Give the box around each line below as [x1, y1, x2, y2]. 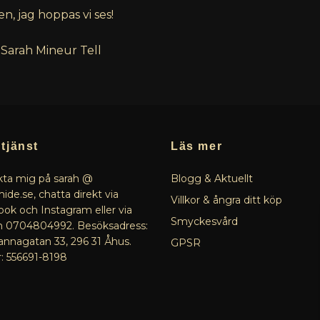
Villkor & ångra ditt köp [171, 193, 282, 206]
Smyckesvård [171, 214, 238, 228]
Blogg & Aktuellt [171, 171, 253, 185]
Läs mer [171, 139, 223, 152]
